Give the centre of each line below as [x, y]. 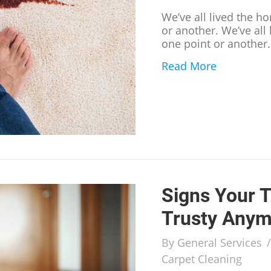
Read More [189, 66]
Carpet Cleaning [202, 259]
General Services [220, 243]
